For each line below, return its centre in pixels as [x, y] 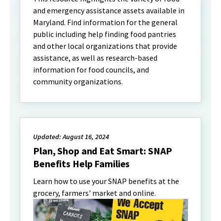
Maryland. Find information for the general [105, 22]
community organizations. [78, 82]
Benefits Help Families [82, 164]
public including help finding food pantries [105, 34]
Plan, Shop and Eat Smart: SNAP [103, 151]
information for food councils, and [91, 70]
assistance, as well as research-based [95, 58]
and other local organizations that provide [105, 46]
